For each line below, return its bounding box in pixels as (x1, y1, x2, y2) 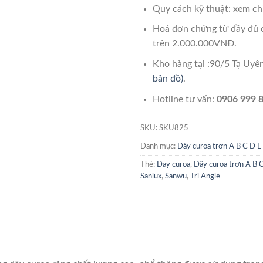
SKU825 (159, 124, 188, 132)
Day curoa (157, 161, 190, 168)
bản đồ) (152, 74, 183, 83)
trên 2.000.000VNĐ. (152, 39, 237, 49)
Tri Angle (190, 173, 220, 180)
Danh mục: (140, 143, 177, 150)
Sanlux (140, 173, 161, 180)
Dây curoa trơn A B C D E (177, 143, 262, 150)
